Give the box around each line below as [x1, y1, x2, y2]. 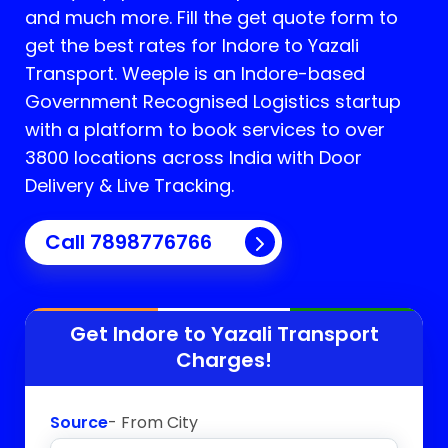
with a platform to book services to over [25, 117, 385, 142]
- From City [108, 410, 198, 434]
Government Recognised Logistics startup [25, 89, 401, 114]
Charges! [176, 345, 272, 374]
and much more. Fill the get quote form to [25, 5, 398, 30]
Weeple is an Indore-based [117, 61, 365, 86]
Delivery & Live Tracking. [25, 173, 234, 198]
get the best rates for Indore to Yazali [25, 33, 359, 58]
